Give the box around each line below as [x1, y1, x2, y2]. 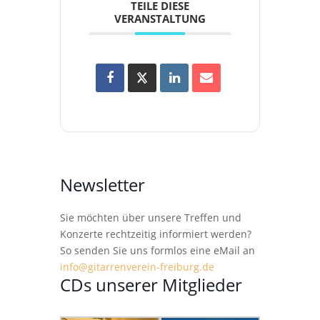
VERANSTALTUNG [114, 11, 206, 26]
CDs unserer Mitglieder [60, 272, 242, 296]
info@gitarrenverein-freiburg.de [60, 259, 214, 274]
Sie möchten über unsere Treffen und [60, 210, 241, 224]
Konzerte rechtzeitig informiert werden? [60, 226, 251, 241]
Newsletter [60, 172, 145, 196]
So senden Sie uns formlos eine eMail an [60, 243, 255, 257]
